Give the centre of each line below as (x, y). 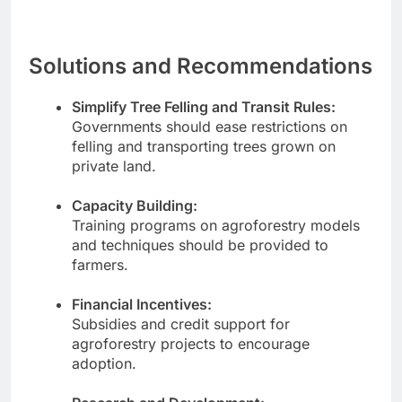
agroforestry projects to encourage (191, 344)
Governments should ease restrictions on (210, 127)
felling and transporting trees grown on (204, 147)
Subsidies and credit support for (181, 324)
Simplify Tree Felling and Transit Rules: (204, 107)
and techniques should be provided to (200, 245)
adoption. (104, 364)
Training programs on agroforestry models (216, 226)
